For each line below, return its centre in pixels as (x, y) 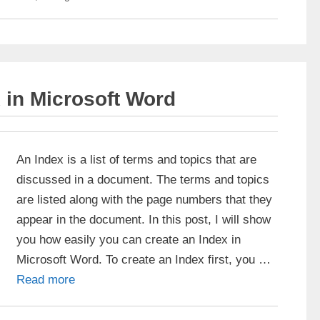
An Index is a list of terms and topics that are (136, 160)
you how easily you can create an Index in (129, 240)
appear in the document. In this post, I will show (144, 220)
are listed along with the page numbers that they (144, 200)
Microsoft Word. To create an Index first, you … (144, 260)
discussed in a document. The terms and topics (143, 180)
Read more (46, 280)
